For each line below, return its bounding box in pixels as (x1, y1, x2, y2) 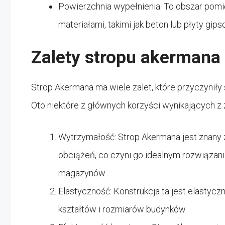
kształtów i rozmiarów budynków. (58, 203, 187, 214)
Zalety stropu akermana (31, 47, 220, 68)
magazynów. (58, 167, 106, 178)
